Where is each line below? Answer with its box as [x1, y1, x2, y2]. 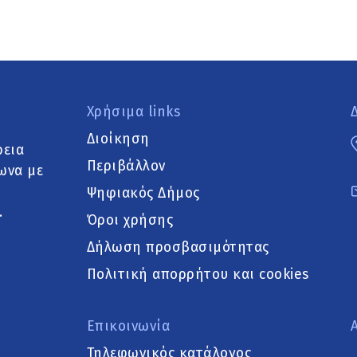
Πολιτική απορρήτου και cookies [86, 266, 309, 284]
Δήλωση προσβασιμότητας [86, 239, 269, 257]
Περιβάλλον [86, 158, 166, 175]
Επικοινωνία [86, 318, 170, 335]
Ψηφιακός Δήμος [86, 185, 200, 202]
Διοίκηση [86, 131, 150, 148]
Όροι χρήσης [86, 212, 173, 229]
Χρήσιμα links [86, 104, 180, 121]
